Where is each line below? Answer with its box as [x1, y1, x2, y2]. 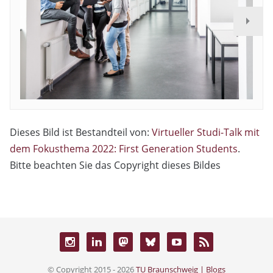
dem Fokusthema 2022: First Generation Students [10, 141, 238, 155]
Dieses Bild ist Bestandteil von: [10, 125, 152, 139]
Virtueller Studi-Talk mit [152, 125, 260, 139]
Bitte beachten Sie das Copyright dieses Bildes [10, 158, 221, 172]
